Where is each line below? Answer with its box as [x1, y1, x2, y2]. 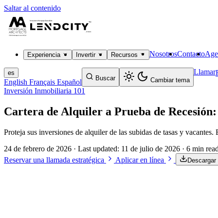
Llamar [194, 68, 216, 76]
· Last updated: [73, 144, 121, 153]
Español [57, 78, 82, 86]
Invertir [76, 51, 97, 58]
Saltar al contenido [4, 4, 61, 12]
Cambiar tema [150, 76, 190, 84]
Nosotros [149, 50, 177, 58]
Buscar [95, 74, 115, 82]
